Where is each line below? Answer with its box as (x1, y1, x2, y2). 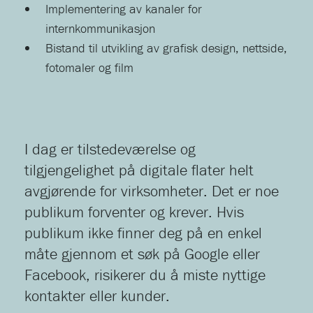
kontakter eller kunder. (24, 286, 170, 306)
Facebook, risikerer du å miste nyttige (24, 265, 265, 285)
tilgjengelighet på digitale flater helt (24, 161, 254, 180)
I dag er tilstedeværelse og (24, 140, 196, 159)
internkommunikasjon (45, 20, 155, 37)
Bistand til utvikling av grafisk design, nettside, (45, 40, 287, 57)
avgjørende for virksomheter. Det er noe (24, 182, 279, 201)
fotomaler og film (45, 59, 133, 76)
